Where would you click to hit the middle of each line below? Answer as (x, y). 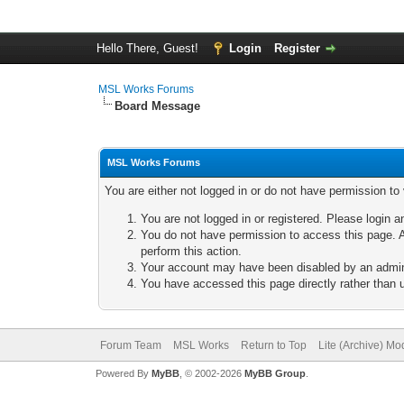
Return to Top (273, 345)
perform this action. (192, 251)
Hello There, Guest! (149, 48)
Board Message (158, 106)
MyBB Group (275, 373)
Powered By (123, 373)
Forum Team (130, 345)
